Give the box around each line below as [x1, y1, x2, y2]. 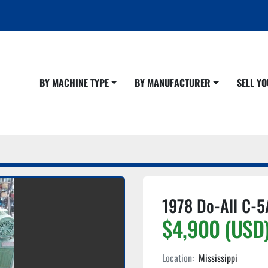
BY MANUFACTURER [140, 75, 211, 90]
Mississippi [199, 251, 237, 265]
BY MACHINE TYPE [44, 75, 109, 90]
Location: [162, 251, 194, 265]
